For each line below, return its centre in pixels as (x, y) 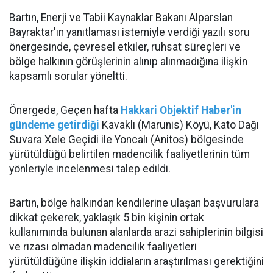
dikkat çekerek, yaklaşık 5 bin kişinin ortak (107, 218)
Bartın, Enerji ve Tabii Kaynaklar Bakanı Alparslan (121, 18)
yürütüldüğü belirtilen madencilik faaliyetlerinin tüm (129, 154)
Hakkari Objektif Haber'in (181, 110)
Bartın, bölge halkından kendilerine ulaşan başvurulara (134, 203)
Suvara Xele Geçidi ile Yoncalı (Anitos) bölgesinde (126, 140)
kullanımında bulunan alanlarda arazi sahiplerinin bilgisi (136, 232)
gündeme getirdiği (54, 125)
